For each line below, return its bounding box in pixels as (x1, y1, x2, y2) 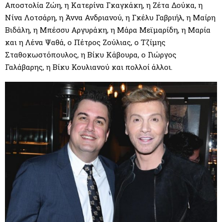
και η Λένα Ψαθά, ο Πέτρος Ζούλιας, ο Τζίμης (5, 37, 166, 48)
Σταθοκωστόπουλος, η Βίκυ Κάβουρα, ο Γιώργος (5, 50, 176, 60)
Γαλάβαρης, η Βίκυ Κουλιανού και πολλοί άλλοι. (5, 62, 172, 72)
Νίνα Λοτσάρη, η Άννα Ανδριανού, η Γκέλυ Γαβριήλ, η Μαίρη (5, 12, 216, 23)
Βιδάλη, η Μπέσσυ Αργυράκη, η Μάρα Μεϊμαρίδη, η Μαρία (5, 25, 211, 35)
